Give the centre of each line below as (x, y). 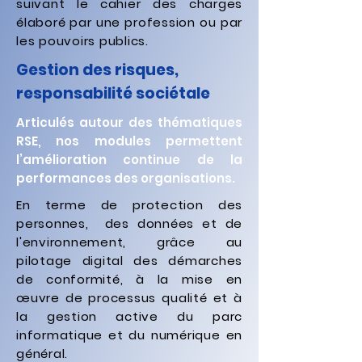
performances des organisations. (126, 178)
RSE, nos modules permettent (129, 141)
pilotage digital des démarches (129, 261)
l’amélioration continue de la (129, 160)
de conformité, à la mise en (129, 279)
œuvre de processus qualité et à (129, 298)
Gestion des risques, (97, 70)
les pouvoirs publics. (82, 41)
